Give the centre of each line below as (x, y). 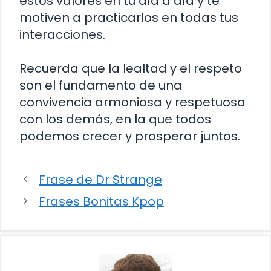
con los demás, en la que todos (115, 119)
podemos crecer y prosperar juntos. (130, 136)
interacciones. (62, 34)
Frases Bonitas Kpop (101, 201)
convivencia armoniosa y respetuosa (132, 102)
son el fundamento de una (101, 85)
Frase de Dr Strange (100, 179)
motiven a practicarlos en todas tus (129, 17)
